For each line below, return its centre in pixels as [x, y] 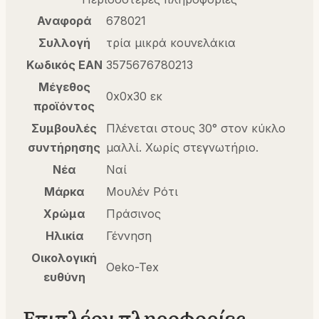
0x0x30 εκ [134, 96]
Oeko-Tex [132, 267]
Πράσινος [134, 214]
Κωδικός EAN [64, 65]
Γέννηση [129, 236]
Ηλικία [64, 236]
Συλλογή [64, 43]
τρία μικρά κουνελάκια [171, 43]
